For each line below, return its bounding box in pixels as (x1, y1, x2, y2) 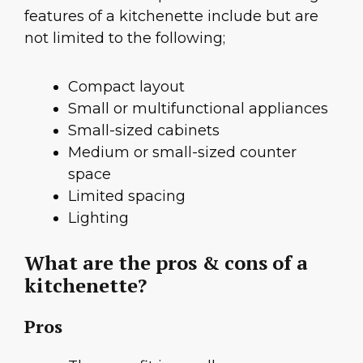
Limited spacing (68, 186, 186, 205)
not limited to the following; (24, 29, 225, 48)
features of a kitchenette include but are (24, 7, 318, 26)
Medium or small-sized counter (68, 143, 297, 161)
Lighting (68, 208, 129, 227)
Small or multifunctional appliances (68, 99, 328, 117)
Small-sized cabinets (68, 121, 220, 139)
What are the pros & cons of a (24, 249, 308, 275)
